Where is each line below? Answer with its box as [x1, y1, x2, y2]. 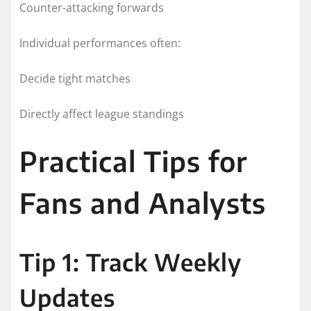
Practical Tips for [19, 143, 248, 178]
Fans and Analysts [19, 185, 266, 220]
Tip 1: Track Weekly [19, 246, 242, 276]
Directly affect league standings [19, 106, 184, 121]
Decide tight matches [19, 70, 131, 86]
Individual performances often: [19, 35, 180, 51]
